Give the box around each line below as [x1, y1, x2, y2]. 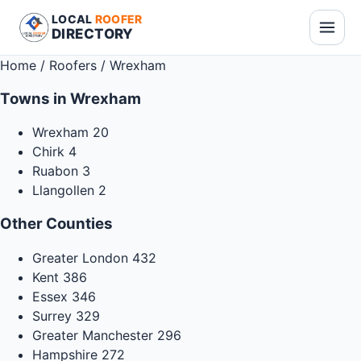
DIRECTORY [52, 26, 134, 42]
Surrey [32, 307, 72, 324]
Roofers [49, 57, 97, 73]
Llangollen [32, 182, 94, 199]
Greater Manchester [32, 326, 153, 343]
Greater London [32, 249, 128, 266]
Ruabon [32, 163, 78, 180]
